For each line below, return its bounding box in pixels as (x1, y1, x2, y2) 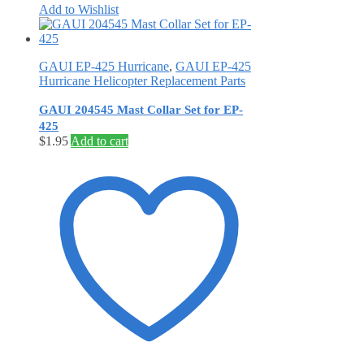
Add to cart (71, 133, 128, 148)
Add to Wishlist (39, 2, 119, 16)
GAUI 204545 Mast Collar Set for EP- (39, 102, 243, 116)
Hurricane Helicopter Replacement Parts (39, 73, 245, 88)
